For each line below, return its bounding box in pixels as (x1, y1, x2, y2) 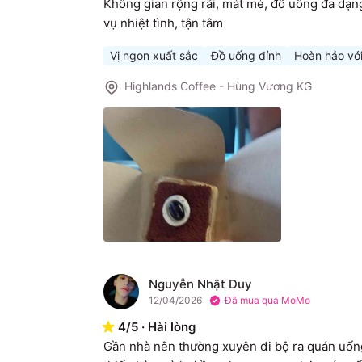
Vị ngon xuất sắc (110, 48, 198, 63)
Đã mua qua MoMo (225, 293, 310, 306)
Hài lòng (148, 318, 196, 335)
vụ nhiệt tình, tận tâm (103, 15, 223, 32)
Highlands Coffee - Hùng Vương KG (124, 79, 312, 94)
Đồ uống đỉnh (211, 48, 281, 63)
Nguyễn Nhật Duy (149, 276, 252, 292)
